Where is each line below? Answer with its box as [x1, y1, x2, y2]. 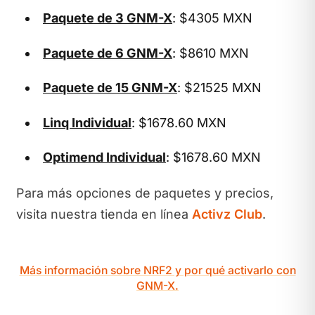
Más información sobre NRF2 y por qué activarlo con [19, 263, 296, 277]
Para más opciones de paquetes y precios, [15, 185, 274, 200]
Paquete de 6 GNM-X [43, 45, 172, 60]
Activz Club [191, 206, 262, 221]
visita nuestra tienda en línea [15, 206, 192, 221]
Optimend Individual [43, 150, 166, 165]
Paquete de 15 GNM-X [43, 80, 177, 95]
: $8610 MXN [172, 45, 249, 60]
